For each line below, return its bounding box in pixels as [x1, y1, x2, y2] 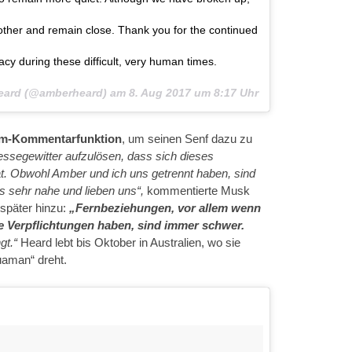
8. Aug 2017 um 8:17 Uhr [128, 86, 258, 99]
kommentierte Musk [147, 184, 250, 197]
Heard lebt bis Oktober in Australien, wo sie [20, 236, 240, 249]
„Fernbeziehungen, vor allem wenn [69, 201, 261, 214]
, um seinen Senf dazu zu [122, 132, 252, 145]
